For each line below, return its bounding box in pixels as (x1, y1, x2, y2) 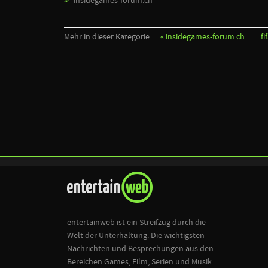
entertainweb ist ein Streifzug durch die (67, 217, 206, 228)
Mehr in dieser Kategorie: (64, 31, 151, 42)
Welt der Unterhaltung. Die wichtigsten (67, 230, 205, 241)
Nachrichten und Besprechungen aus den (67, 243, 214, 254)
